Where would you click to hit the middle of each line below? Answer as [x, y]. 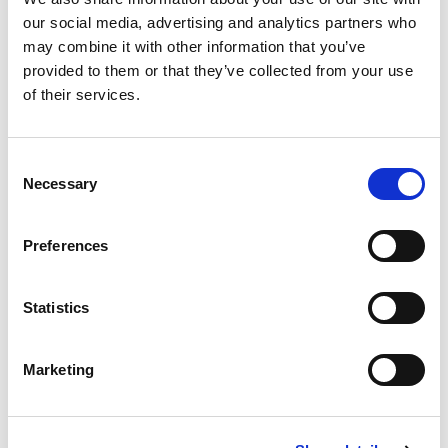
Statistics [56, 307]
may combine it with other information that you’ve [194, 46]
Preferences [66, 245]
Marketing [58, 369]
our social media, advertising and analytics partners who [219, 22]
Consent [35, 163]
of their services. [81, 94]
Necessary [60, 183]
